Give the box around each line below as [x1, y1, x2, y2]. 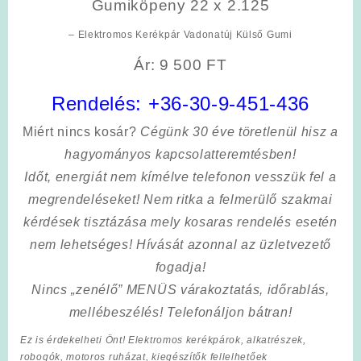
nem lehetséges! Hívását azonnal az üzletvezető [29, 237, 332, 251]
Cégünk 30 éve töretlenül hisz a [140, 124, 338, 139]
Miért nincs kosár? [22, 124, 137, 139]
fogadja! [155, 259, 206, 274]
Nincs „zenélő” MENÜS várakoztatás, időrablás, [31, 282, 330, 297]
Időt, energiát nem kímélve [24, 169, 193, 184]
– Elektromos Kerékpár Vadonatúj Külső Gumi [68, 28, 293, 40]
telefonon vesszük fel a [193, 169, 337, 184]
